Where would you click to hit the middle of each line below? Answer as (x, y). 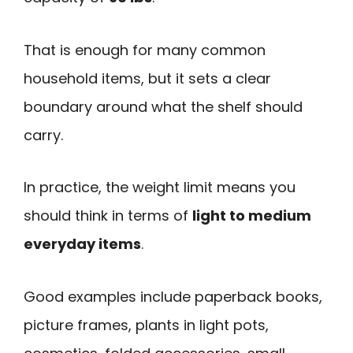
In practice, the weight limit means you (160, 188)
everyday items (82, 244)
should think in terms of (108, 216)
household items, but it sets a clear (147, 78)
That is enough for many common (145, 50)
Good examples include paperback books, (173, 296)
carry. (43, 135)
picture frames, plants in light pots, (146, 325)
